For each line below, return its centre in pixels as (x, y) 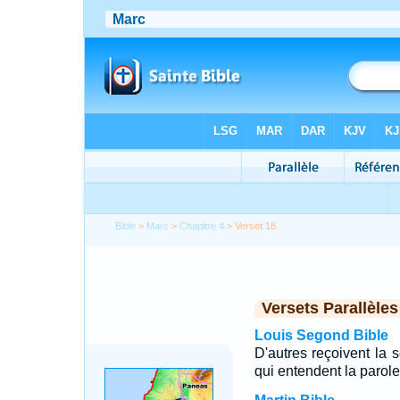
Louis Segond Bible (321, 335)
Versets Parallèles (329, 308)
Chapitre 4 (202, 226)
